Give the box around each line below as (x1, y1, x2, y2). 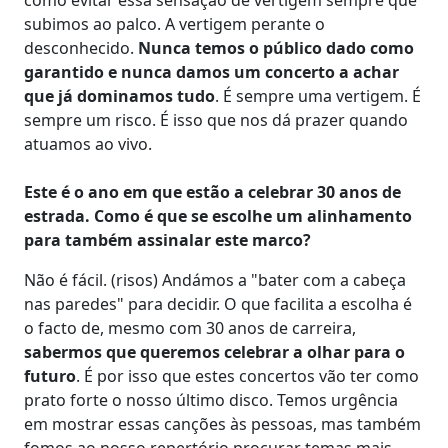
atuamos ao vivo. (24, 132, 156, 155)
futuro (24, 364, 76, 387)
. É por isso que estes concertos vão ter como (76, 364, 419, 387)
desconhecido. (24, 36, 134, 59)
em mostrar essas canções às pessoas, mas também (24, 412, 421, 435)
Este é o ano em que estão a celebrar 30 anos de (24, 180, 401, 203)
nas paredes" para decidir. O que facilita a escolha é (24, 292, 412, 315)
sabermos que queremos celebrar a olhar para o (24, 340, 405, 363)
